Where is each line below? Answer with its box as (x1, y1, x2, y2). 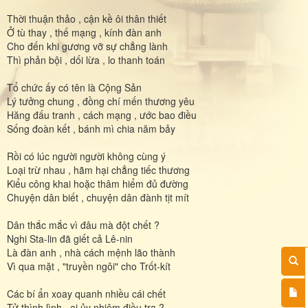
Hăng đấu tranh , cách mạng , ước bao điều (7, 107, 197, 122)
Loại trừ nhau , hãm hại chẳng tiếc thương (7, 162, 190, 177)
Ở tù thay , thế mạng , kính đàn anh (7, 25, 162, 39)
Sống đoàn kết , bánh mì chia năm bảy (7, 121, 175, 135)
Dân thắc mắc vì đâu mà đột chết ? (7, 217, 159, 232)
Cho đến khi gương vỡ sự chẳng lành (7, 38, 168, 53)
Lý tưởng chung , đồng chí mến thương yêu (7, 93, 195, 108)
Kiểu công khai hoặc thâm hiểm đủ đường (7, 176, 188, 190)
